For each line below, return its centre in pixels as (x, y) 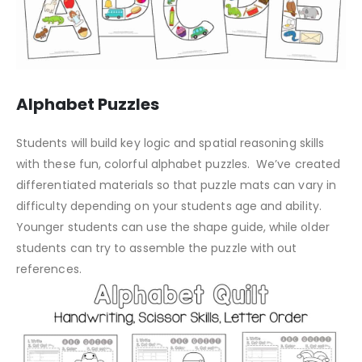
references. (51, 269)
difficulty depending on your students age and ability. (169, 206)
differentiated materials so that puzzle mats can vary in (176, 185)
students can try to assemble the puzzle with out (157, 248)
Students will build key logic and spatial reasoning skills (170, 143)
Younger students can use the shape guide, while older (173, 227)
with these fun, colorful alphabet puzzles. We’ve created (178, 164)
